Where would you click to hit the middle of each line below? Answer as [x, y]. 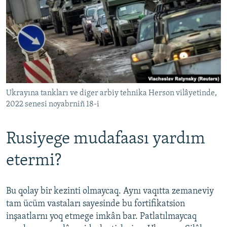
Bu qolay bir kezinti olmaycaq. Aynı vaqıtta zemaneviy [110, 191]
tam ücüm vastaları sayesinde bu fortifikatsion [96, 204]
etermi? [34, 161]
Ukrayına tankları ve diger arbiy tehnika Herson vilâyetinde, [111, 93]
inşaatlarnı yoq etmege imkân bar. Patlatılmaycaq [101, 216]
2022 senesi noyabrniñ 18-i [53, 104]
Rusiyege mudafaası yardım [106, 139]
